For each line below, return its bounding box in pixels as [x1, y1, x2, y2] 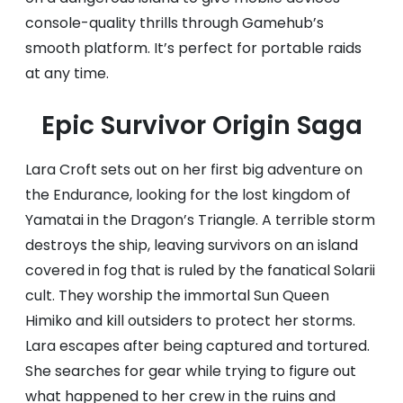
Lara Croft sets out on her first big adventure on [25, 159, 363, 180]
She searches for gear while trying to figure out [25, 361, 356, 381]
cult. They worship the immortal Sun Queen [25, 285, 329, 306]
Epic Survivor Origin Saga [40, 108, 363, 143]
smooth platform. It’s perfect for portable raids [25, 38, 362, 58]
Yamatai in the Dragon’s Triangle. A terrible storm [25, 210, 375, 230]
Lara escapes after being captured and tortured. [25, 336, 370, 356]
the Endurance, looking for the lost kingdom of [25, 184, 351, 205]
